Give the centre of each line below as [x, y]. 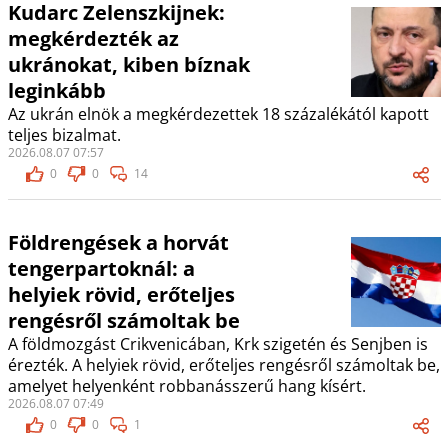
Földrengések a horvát [118, 243]
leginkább [56, 91]
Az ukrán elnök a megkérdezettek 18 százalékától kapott [218, 114]
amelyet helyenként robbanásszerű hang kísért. [186, 386]
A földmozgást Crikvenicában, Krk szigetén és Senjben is [217, 344]
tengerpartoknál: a [101, 269]
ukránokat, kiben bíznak [128, 65]
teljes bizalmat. [64, 135]
